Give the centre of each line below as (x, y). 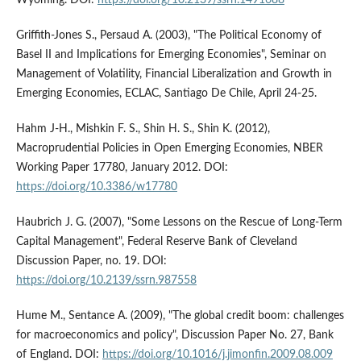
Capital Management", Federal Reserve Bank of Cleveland (156, 241)
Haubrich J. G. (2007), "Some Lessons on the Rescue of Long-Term (179, 222)
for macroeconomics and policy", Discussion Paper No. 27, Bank (174, 335)
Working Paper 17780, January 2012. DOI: (122, 167)
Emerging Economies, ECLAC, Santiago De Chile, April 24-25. (166, 93)
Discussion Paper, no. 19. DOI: (91, 261)
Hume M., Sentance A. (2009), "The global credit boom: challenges (180, 315)
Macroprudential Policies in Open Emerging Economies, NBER (169, 148)
